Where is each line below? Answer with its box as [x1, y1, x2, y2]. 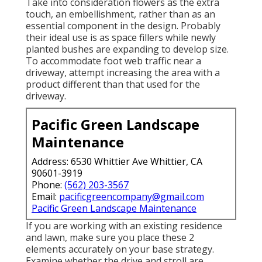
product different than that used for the [26, 77, 200, 91]
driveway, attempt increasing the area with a [26, 65, 220, 79]
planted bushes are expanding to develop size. [26, 42, 229, 56]
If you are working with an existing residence [26, 219, 222, 232]
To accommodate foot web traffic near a [26, 54, 201, 67]
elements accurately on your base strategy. [26, 242, 214, 256]
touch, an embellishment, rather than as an [26, 7, 215, 20]
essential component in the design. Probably [26, 19, 220, 32]
